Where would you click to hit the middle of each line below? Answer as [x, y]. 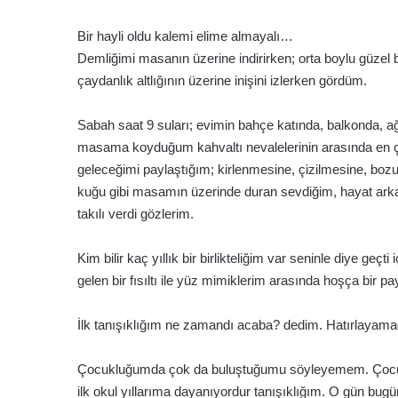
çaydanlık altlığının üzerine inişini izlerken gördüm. [222, 81]
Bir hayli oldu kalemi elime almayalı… [185, 36]
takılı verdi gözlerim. [135, 214]
